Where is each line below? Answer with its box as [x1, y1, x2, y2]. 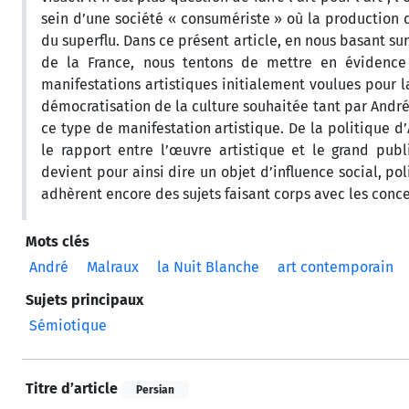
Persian [136, 383, 174, 396]
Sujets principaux [26, 290, 143, 309]
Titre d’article [26, 379, 118, 397]
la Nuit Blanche [157, 257, 259, 276]
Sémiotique [29, 316, 107, 334]
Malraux [87, 257, 139, 276]
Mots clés [26, 232, 89, 250]
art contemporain [278, 257, 393, 276]
